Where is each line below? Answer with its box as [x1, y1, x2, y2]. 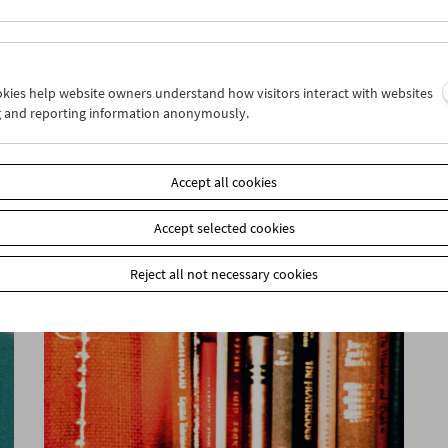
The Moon [59, 122, 135, 146]
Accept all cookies [171, 173, 277, 191]
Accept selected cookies [153, 219, 295, 237]
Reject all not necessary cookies [130, 265, 318, 283]
